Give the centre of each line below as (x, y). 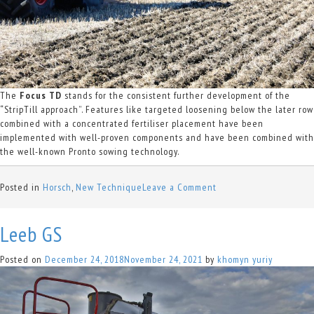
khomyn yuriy (245, 260)
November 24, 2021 (163, 260)
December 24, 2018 (84, 260)
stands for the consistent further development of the (177, 96)
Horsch (57, 187)
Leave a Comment (179, 187)
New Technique (109, 187)
